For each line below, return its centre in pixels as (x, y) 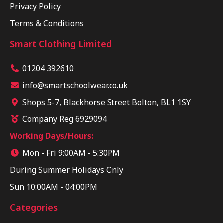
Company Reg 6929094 (64, 119)
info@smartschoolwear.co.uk (75, 85)
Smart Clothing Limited (61, 44)
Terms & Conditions (47, 23)
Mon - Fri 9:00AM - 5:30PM (71, 153)
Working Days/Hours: (52, 136)
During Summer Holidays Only (67, 169)
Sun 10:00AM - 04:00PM (54, 186)
